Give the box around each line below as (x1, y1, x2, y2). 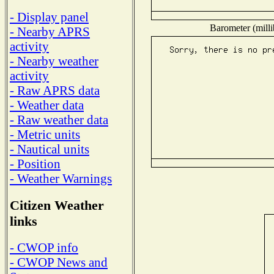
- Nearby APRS (10, 24, 90, 39)
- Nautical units (10, 141, 89, 156)
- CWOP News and (10, 255, 108, 270)
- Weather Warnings (10, 171, 112, 185)
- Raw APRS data (10, 83, 100, 97)
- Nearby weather (10, 53, 98, 68)
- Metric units (10, 127, 80, 141)
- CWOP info (10, 240, 78, 255)
